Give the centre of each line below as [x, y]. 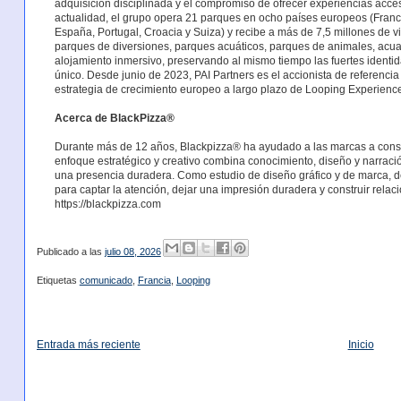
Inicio [361, 345]
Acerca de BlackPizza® [114, 118]
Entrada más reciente [88, 345]
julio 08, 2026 [132, 252]
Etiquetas [58, 281]
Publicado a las [70, 252]
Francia [154, 281]
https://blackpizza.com [107, 204]
